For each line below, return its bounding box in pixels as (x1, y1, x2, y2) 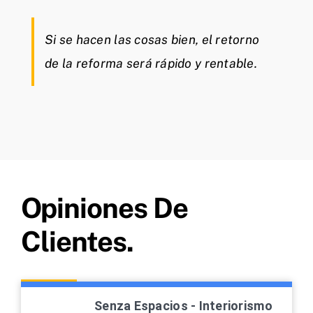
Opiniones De (21, 191, 188, 225)
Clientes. (21, 225, 133, 259)
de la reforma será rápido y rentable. (45, 56, 257, 71)
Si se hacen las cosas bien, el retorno (45, 32, 260, 48)
